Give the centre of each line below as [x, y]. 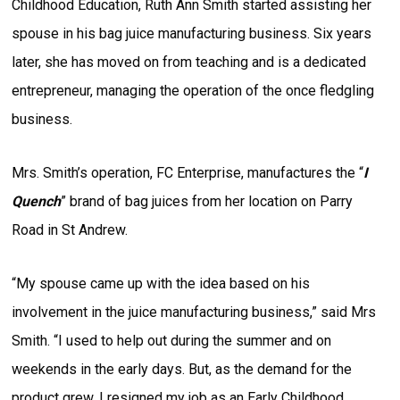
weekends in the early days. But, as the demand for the [182, 369]
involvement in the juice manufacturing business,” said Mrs [194, 312]
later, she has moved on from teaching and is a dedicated [189, 62]
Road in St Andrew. [70, 229]
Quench [37, 201]
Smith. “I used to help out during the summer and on [172, 340]
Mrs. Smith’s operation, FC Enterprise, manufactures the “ [188, 172]
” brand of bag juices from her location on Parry [207, 201]
